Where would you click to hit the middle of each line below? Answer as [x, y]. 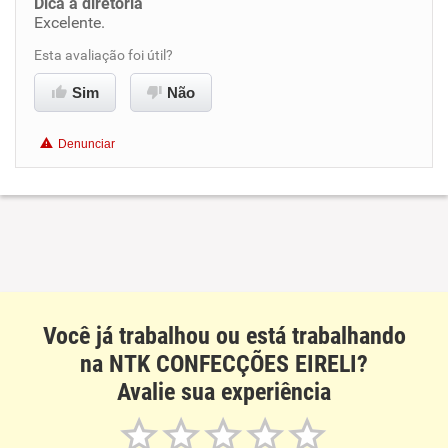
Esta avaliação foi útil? [103, 55]
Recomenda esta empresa [159, 77]
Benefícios [87, 25]
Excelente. [69, 22]
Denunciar [86, 144]
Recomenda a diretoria [149, 107]
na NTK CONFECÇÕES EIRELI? [224, 364]
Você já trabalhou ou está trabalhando [224, 336]
